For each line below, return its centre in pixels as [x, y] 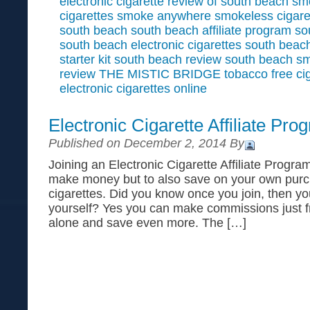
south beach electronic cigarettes [151, 45]
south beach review [168, 60]
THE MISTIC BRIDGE [160, 74]
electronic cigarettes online [133, 89]
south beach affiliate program [211, 30]
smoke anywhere [164, 16]
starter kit [85, 60]
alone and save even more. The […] [147, 223]
